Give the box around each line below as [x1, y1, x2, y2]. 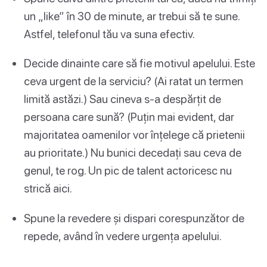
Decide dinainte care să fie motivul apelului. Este [24, 56, 255, 70]
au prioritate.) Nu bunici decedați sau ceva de [24, 145, 241, 160]
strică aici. [24, 181, 72, 195]
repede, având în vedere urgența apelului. [24, 228, 222, 243]
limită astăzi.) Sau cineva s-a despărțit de [24, 92, 221, 106]
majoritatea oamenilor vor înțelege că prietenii [24, 128, 245, 142]
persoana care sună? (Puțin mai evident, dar [24, 110, 234, 124]
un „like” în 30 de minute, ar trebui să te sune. [24, 9, 240, 23]
